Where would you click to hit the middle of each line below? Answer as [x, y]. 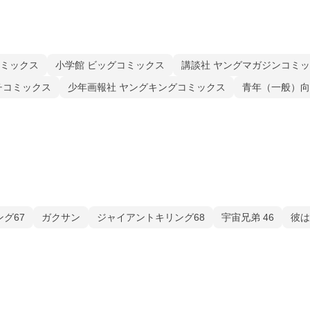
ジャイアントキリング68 [151, 217]
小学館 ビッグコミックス [110, 65]
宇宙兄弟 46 [248, 217]
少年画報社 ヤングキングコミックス [147, 87]
